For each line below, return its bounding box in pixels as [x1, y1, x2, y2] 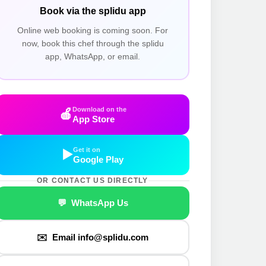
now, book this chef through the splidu [21, 38, 164, 48]
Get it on [72, 145, 100, 153]
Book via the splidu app [39, 5, 146, 16]
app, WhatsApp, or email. [45, 51, 140, 61]
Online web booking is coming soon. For [17, 25, 168, 35]
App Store [72, 113, 115, 124]
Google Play [72, 154, 123, 164]
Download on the [72, 105, 126, 113]
